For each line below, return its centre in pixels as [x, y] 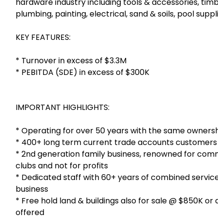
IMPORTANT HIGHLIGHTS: [63, 108]
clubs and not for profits [62, 166]
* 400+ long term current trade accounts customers [116, 143]
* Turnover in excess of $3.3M [71, 61]
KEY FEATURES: [43, 37]
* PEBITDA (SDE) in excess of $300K [82, 73]
